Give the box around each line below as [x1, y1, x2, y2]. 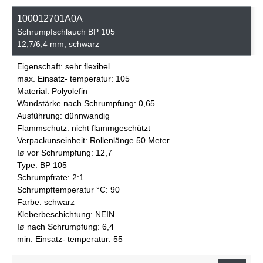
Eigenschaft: [17, 61, 65, 71]
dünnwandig [65, 110, 110, 120]
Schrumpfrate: [17, 172, 72, 182]
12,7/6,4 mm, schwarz [17, 39, 99, 49]
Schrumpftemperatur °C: [17, 184, 110, 194]
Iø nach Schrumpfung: [17, 221, 102, 231]
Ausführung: [17, 110, 65, 120]
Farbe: [17, 197, 44, 207]
